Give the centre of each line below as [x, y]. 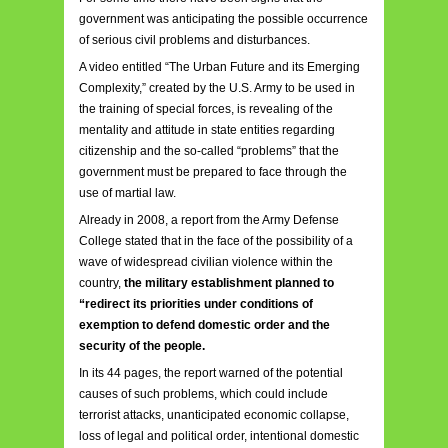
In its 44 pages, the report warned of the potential [211, 372]
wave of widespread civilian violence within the [206, 261]
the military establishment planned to [227, 282]
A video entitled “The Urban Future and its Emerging [219, 66]
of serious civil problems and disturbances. [194, 39]
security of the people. [142, 345]
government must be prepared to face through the [213, 171]
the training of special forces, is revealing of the [206, 108]
